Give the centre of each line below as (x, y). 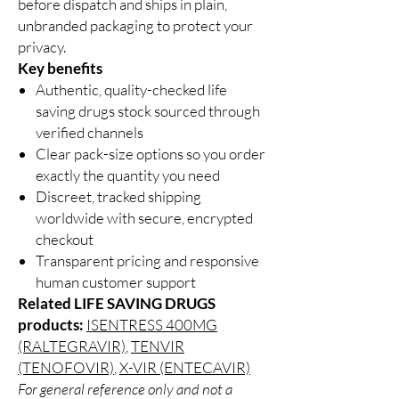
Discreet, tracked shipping (118, 197)
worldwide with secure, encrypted (144, 218)
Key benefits (60, 69)
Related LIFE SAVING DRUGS (117, 304)
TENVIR (158, 346)
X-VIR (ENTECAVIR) (185, 368)
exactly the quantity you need (128, 175)
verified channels (90, 133)
